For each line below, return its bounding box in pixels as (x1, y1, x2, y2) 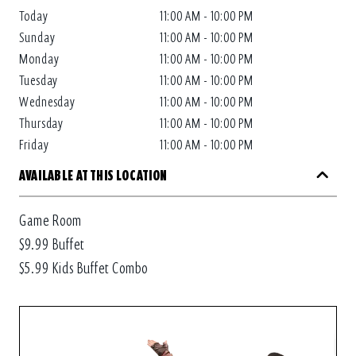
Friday (19, 137, 49, 153)
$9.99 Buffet (19, 235, 84, 254)
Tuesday (19, 72, 59, 89)
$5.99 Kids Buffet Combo (19, 259, 148, 278)
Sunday (19, 29, 56, 46)
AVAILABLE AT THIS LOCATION (19, 167, 168, 184)
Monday (19, 51, 60, 68)
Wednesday (19, 94, 76, 110)
